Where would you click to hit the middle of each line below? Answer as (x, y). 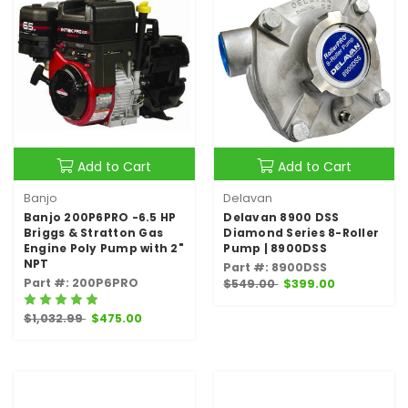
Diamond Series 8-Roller (301, 233)
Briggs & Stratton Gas (93, 233)
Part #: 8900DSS (275, 268)
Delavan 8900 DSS (281, 218)
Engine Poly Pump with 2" (103, 249)
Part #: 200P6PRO (81, 283)
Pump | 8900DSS (275, 249)
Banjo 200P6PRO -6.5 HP (100, 218)
